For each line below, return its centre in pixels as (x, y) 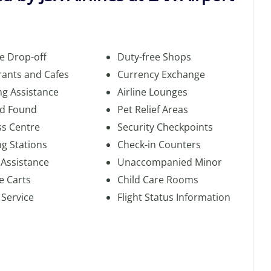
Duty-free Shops (154, 57)
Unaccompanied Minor (169, 162)
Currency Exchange (161, 74)
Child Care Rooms (158, 180)
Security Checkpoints (165, 127)
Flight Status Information (174, 197)
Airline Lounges (152, 92)
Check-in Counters (159, 145)
